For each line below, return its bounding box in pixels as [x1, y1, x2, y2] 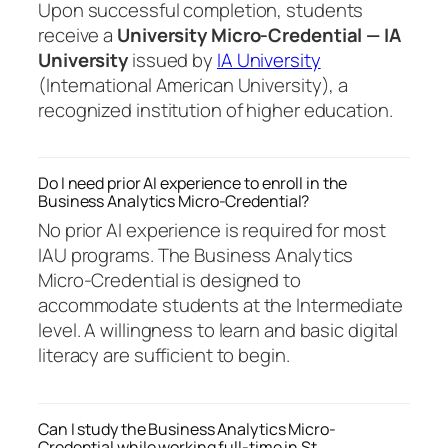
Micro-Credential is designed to [38, 267, 301, 294]
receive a [38, 21, 118, 48]
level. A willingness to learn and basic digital [38, 317, 399, 344]
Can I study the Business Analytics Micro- [38, 417, 336, 440]
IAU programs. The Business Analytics [38, 242, 354, 269]
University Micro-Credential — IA [117, 21, 401, 48]
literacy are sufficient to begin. [38, 342, 290, 369]
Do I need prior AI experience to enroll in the [38, 172, 348, 195]
